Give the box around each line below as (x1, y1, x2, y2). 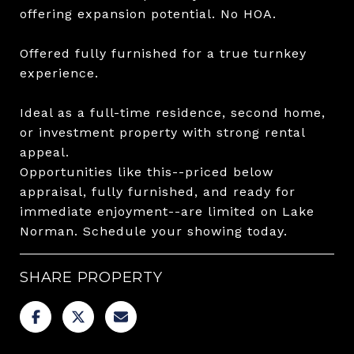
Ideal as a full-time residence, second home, (20, 104, 326, 120)
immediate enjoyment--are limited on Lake (20, 203, 314, 219)
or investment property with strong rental (20, 124, 305, 140)
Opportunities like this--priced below (20, 164, 273, 179)
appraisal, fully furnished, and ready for (20, 183, 296, 199)
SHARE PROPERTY (20, 268, 163, 286)
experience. (20, 65, 99, 81)
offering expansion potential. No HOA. (20, 6, 277, 21)
